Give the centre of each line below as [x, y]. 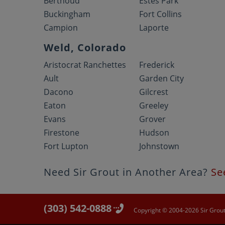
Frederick [157, 65]
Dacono [59, 92]
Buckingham [67, 14]
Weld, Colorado [85, 47]
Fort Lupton [66, 146]
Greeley [154, 105]
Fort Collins [161, 14]
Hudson [154, 133]
